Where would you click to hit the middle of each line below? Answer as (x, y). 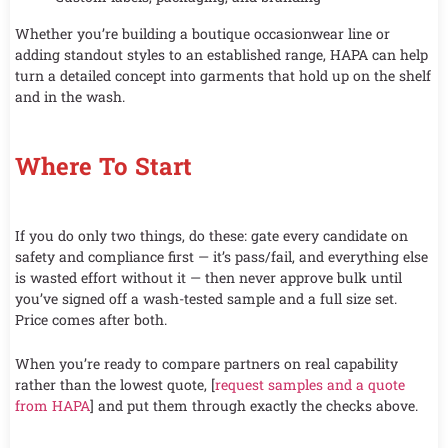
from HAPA (52, 405)
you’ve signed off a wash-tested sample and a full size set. (206, 299)
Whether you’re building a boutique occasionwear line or (202, 34)
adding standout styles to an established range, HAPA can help (221, 55)
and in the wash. (70, 97)
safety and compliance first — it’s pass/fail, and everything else (221, 257)
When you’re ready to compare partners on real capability (206, 363)
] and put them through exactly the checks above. (254, 405)
